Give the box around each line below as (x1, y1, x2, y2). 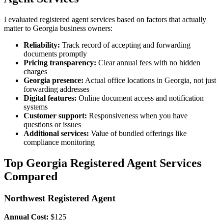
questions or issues (24, 120, 81, 129)
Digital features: (24, 93, 77, 102)
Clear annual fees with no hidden (96, 58, 200, 67)
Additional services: (24, 129, 89, 137)
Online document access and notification (77, 93, 204, 102)
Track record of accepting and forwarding (60, 40, 191, 49)
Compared (4, 169, 57, 183)
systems (24, 102, 48, 111)
